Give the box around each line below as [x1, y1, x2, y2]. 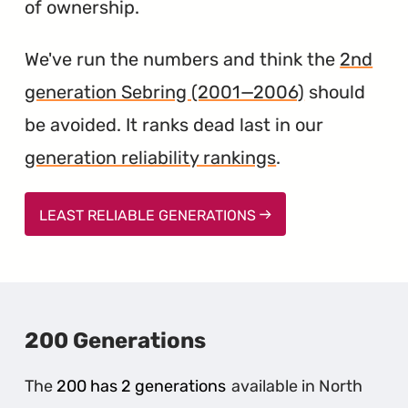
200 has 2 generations [56, 375, 227, 396]
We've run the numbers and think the [25, 47, 341, 70]
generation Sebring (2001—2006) [25, 80, 305, 103]
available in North [227, 375, 362, 396]
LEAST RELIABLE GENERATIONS [39, 206, 260, 224]
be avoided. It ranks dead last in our [25, 113, 324, 136]
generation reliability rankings [25, 146, 277, 168]
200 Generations [25, 328, 207, 354]
